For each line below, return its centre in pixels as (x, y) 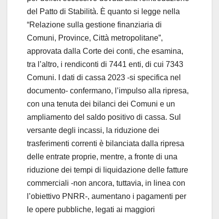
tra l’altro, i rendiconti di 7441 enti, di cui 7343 (105, 64)
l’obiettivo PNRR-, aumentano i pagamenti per (107, 196)
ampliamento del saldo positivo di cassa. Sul (104, 117)
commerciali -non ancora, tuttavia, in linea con (106, 183)
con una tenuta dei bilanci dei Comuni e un (101, 104)
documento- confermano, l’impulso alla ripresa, (108, 90)
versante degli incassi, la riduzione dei (93, 130)
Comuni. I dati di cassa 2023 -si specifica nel (104, 77)
